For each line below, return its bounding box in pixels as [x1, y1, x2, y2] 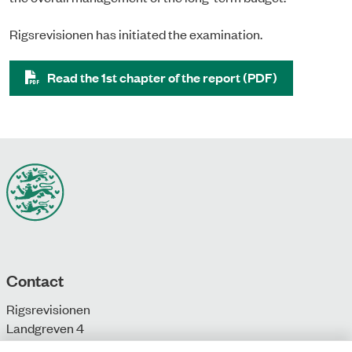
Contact [6, 268, 64, 291]
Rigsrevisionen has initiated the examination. [9, 24, 262, 42]
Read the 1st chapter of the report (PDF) [47, 68, 277, 86]
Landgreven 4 [6, 318, 84, 336]
